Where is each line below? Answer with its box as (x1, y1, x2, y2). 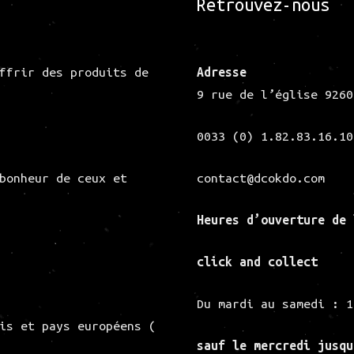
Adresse (197, 65, 247, 80)
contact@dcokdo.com (197, 171, 326, 185)
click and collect (197, 254, 326, 269)
